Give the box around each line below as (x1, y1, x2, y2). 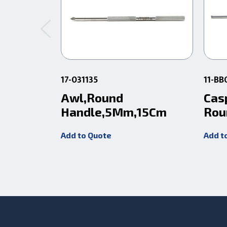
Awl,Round (61, 90, 124, 105)
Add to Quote (61, 130, 112, 140)
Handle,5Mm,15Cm (61, 104, 167, 119)
